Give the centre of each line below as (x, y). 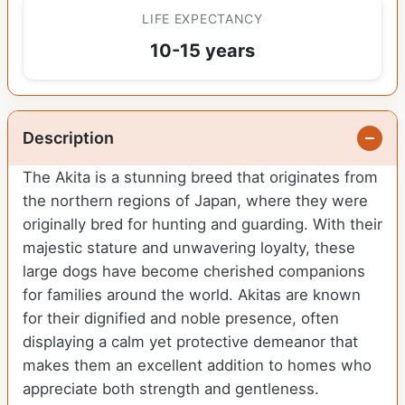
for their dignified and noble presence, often (181, 319)
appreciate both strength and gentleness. (171, 389)
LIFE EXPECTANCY (202, 19)
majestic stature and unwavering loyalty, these (189, 248)
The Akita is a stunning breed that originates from (200, 178)
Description (68, 138)
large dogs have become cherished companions (194, 272)
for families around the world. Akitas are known (192, 295)
